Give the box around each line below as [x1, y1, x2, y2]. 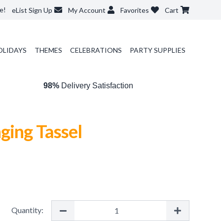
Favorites [120, 6, 149, 14]
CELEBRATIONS [70, 46, 122, 54]
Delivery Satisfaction [59, 81, 133, 90]
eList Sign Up [12, 6, 52, 14]
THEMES [34, 46, 62, 54]
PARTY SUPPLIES [129, 46, 185, 54]
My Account [68, 6, 106, 14]
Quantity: [11, 205, 43, 215]
